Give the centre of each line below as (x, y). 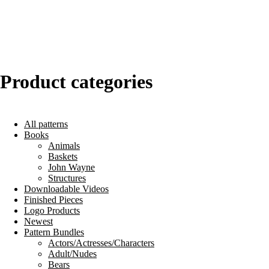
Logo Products (52, 210)
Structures (67, 178)
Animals (64, 145)
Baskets (63, 156)
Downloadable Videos (66, 189)
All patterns (46, 124)
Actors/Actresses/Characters (101, 243)
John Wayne (71, 167)
